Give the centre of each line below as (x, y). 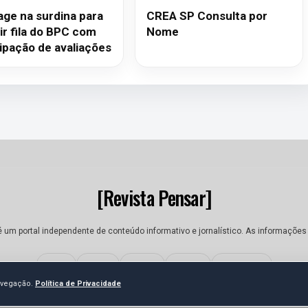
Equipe (98, 264)
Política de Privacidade (78, 284)
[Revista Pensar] (154, 198)
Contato (142, 264)
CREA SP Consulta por (207, 16)
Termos (188, 264)
